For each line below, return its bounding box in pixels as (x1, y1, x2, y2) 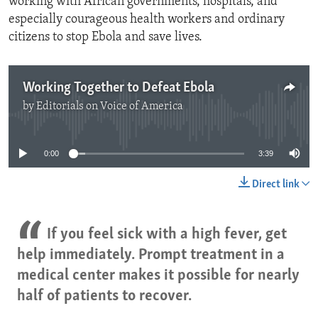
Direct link (252, 179, 300, 191)
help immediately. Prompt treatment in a (17, 247, 285, 264)
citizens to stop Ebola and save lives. (9, 31, 202, 45)
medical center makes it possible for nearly (17, 268, 300, 285)
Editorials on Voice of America (36, 101, 183, 113)
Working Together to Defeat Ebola (23, 81, 214, 96)
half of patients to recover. (17, 288, 192, 305)
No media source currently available (67, 108, 263, 122)
